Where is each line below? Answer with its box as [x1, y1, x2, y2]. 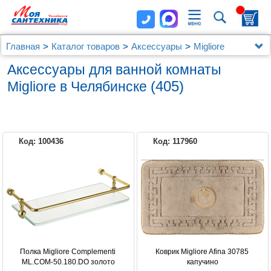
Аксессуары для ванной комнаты [7, 62, 221, 78]
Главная [6, 41, 40, 52]
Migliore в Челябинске [7, 79, 151, 95]
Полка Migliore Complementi [19, 247, 116, 256]
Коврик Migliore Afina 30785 [155, 247, 249, 256]
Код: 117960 [153, 137, 197, 146]
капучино [187, 258, 218, 267]
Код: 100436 [19, 137, 64, 146]
